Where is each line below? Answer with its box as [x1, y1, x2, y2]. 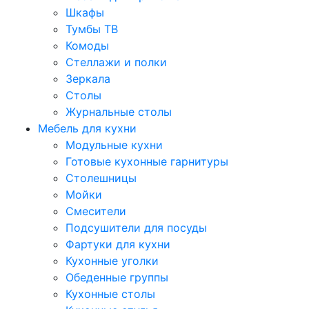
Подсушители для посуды [66, 221, 207, 235]
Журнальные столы [66, 105, 172, 119]
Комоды [66, 39, 109, 53]
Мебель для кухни [38, 121, 137, 136]
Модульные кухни [66, 138, 163, 152]
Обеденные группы [66, 270, 168, 285]
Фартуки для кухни [66, 237, 170, 252]
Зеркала [66, 72, 110, 86]
